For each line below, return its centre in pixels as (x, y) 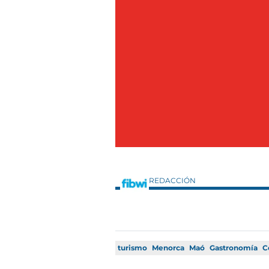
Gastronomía (234, 248)
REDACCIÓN (173, 181)
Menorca (168, 248)
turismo (132, 248)
